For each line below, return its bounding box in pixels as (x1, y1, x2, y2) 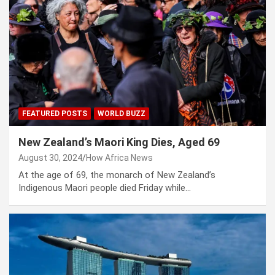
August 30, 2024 (18, 153, 82, 163)
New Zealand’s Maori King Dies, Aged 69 (18, 136, 220, 149)
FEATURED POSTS (22, 109, 87, 118)
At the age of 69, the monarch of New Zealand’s (18, 169, 215, 181)
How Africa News (86, 153, 153, 163)
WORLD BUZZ (98, 109, 145, 118)
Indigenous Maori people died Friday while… (18, 182, 191, 194)
